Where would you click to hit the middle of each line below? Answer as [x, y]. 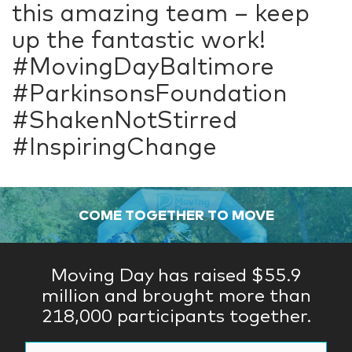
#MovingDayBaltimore [143, 66]
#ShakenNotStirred [125, 119]
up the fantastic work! [139, 39]
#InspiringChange [114, 146]
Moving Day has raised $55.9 [176, 274]
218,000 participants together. [176, 315]
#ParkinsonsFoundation [149, 93]
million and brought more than [176, 295]
